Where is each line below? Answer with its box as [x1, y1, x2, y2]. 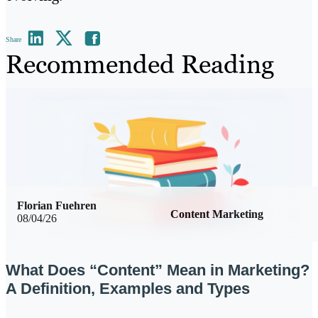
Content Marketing [170, 207, 263, 220]
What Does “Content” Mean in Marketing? [6, 261, 309, 279]
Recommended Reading [6, 48, 274, 82]
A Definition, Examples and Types [6, 279, 250, 297]
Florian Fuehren [17, 199, 97, 212]
